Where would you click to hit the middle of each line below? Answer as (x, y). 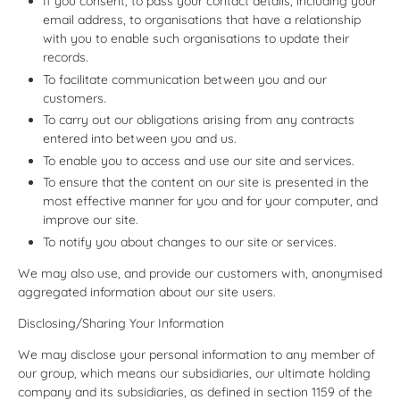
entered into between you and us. (140, 139)
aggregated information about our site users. (147, 292)
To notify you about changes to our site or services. (190, 242)
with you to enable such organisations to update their (196, 39)
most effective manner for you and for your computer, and (210, 201)
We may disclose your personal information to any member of (196, 354)
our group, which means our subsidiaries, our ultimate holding (194, 373)
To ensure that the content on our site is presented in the (206, 183)
